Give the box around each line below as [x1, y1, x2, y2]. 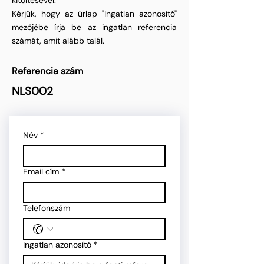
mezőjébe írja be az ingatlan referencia [12, 22, 177, 32]
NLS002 [12, 84, 53, 98]
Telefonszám [23, 203, 70, 213]
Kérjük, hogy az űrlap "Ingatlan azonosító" [12, 8, 177, 19]
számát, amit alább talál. [12, 35, 104, 46]
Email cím [23, 166, 59, 177]
